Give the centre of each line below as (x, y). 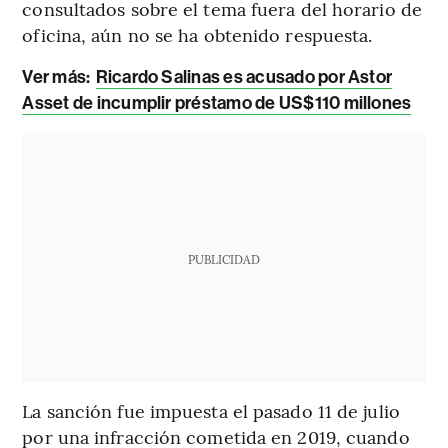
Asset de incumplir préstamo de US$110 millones (217, 103)
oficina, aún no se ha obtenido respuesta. (197, 35)
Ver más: (56, 77)
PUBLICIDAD (223, 259)
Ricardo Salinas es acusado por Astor (244, 77)
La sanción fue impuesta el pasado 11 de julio (211, 411)
